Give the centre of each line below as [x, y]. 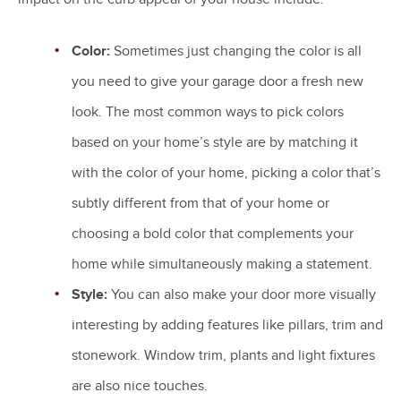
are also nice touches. [141, 386]
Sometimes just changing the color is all [236, 51]
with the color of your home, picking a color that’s [226, 173]
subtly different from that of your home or [200, 204]
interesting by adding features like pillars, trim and [227, 325]
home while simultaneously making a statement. [224, 264]
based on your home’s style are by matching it [215, 143]
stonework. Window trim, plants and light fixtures [223, 356]
